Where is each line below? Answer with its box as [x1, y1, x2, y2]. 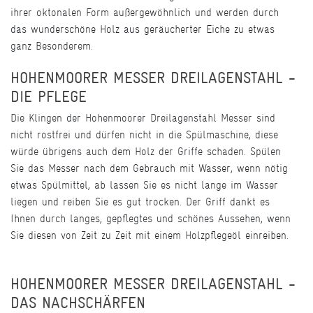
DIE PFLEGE [10, 87, 87, 107]
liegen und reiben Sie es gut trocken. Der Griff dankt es [10, 195, 270, 209]
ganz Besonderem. [10, 39, 93, 53]
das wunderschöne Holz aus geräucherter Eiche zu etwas [10, 22, 275, 36]
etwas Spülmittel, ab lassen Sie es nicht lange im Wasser [10, 178, 278, 192]
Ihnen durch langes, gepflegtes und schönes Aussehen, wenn [10, 212, 291, 226]
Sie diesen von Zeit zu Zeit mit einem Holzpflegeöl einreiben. [10, 228, 289, 242]
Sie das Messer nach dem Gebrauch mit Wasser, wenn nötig [10, 161, 288, 175]
